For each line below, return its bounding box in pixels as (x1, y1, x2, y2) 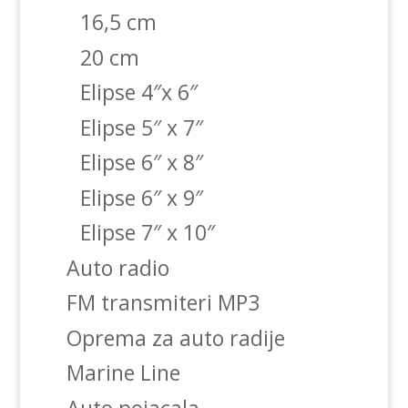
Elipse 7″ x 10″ (79, 218, 215, 248)
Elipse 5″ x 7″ (79, 112, 203, 142)
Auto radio (66, 252, 169, 282)
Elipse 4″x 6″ (79, 77, 198, 107)
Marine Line (66, 358, 180, 388)
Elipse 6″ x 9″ (79, 182, 203, 212)
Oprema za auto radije (66, 322, 285, 352)
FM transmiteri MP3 (66, 288, 260, 318)
